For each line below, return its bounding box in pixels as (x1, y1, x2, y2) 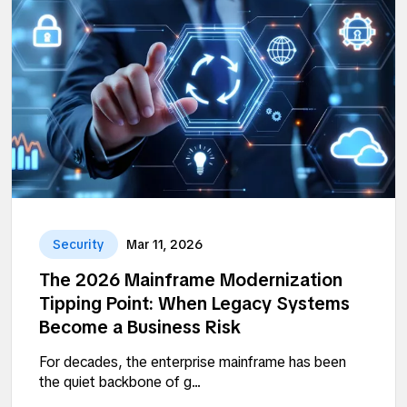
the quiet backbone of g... (39, 372, 201, 392)
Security (53, 235, 104, 253)
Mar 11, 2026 (126, 235, 203, 253)
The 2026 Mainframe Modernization (39, 267, 342, 292)
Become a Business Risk (39, 314, 241, 339)
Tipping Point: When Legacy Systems (39, 291, 350, 315)
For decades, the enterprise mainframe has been (39, 352, 346, 372)
